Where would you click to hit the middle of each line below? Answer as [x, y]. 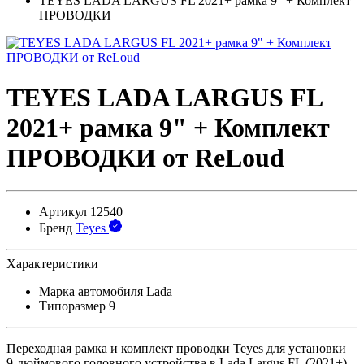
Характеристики [52, 264]
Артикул [63, 212]
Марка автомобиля [93, 292]
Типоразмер [74, 306]
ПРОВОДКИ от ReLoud [145, 157]
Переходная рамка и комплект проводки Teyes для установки [176, 349]
